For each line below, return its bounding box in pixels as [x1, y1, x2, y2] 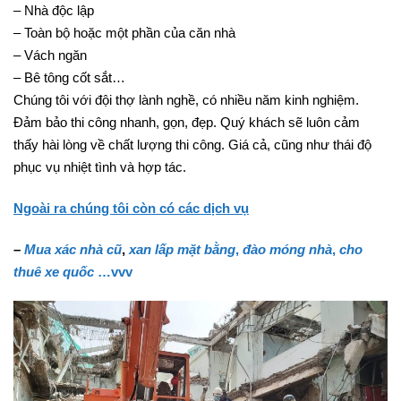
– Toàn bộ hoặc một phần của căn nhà [13, 40, 235, 56]
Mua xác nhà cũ [24, 257, 122, 273]
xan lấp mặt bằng [129, 257, 235, 273]
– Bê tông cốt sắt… [13, 85, 125, 101]
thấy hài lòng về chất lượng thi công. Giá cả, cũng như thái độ [13, 152, 371, 168]
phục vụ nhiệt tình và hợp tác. [13, 175, 186, 191]
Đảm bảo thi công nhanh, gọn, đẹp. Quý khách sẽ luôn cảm [13, 130, 360, 146]
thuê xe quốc [13, 279, 94, 295]
